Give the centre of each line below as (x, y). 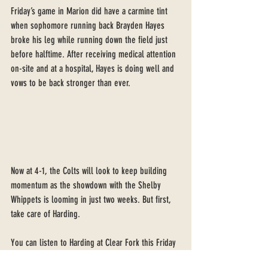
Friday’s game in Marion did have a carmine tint (90, 11)
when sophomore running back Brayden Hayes (89, 25)
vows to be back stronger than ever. (72, 83)
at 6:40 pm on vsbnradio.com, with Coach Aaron (92, 257)
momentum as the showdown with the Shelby (87, 185)
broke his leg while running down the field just (90, 39)
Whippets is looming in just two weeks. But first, (92, 199)
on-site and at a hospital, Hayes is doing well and (94, 68)
